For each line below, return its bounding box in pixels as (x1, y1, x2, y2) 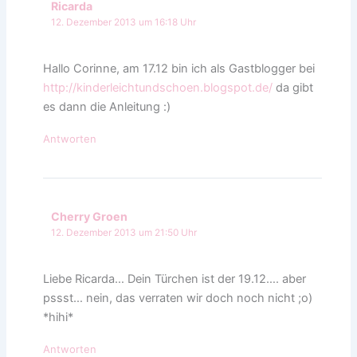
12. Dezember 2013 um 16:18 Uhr (50, 16, 196, 28)
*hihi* (43, 310, 74, 325)
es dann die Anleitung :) (43, 100, 171, 115)
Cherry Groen (50, 210, 127, 224)
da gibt (273, 80, 314, 96)
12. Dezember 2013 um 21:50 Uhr (50, 227, 197, 239)
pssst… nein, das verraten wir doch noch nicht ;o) (43, 291, 313, 306)
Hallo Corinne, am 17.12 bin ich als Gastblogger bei (43, 61, 316, 76)
